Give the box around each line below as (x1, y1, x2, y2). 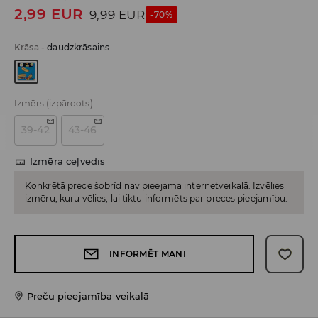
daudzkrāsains (47, 42, 110, 53)
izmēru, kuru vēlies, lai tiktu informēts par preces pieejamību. (25, 193, 288, 204)
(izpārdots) (46, 98, 93, 109)
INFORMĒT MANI (109, 248, 187, 260)
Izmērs (14, 98, 44, 109)
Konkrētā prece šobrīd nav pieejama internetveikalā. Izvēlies (25, 180, 285, 192)
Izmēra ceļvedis (30, 155, 106, 168)
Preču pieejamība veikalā (27, 290, 150, 302)
